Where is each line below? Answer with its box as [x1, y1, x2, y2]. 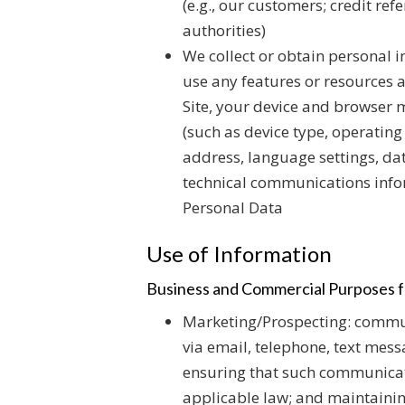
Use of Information [146, 240, 332, 267]
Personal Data [183, 197, 283, 218]
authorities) [183, 20, 266, 41]
